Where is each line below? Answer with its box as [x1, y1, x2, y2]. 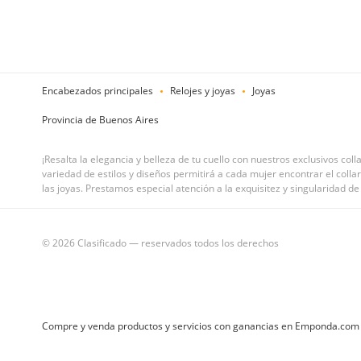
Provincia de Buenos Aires [42, 113, 159, 127]
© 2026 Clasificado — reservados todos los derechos [42, 236, 279, 250]
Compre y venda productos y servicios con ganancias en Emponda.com [42, 319, 359, 333]
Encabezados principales [42, 84, 153, 98]
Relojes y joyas [170, 84, 235, 98]
